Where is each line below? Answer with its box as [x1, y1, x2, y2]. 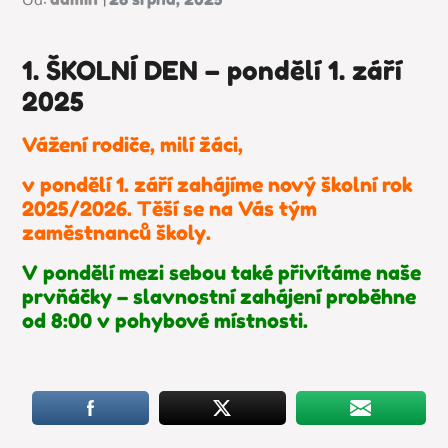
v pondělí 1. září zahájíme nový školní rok [22, 173, 414, 197]
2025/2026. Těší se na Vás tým [22, 197, 318, 221]
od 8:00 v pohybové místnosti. [22, 309, 314, 333]
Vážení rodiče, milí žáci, [22, 133, 244, 157]
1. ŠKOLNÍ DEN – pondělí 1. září [22, 55, 403, 86]
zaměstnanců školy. [22, 221, 217, 245]
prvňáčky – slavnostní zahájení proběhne [22, 285, 417, 309]
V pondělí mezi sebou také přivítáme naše [22, 261, 422, 285]
